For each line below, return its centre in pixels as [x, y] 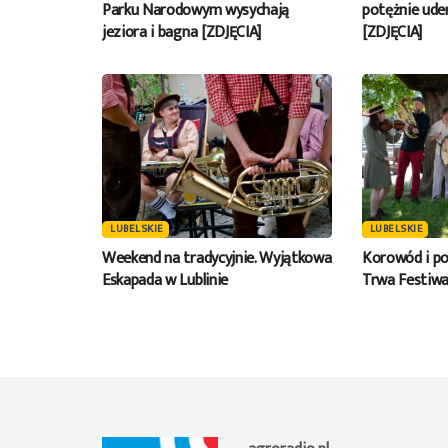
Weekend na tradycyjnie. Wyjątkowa [217, 259]
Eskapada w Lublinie [165, 281]
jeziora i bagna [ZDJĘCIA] [181, 33]
